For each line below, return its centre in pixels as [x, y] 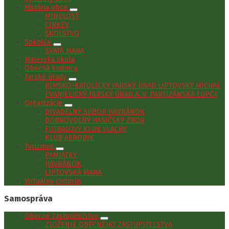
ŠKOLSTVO [62, 33]
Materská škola [50, 59]
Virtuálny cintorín [53, 181]
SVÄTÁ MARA [65, 51]
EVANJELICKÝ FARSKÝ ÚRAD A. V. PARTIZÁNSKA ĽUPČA [131, 94]
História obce [47, 7]
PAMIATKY [61, 155]
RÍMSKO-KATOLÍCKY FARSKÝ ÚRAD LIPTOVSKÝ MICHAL [133, 85]
